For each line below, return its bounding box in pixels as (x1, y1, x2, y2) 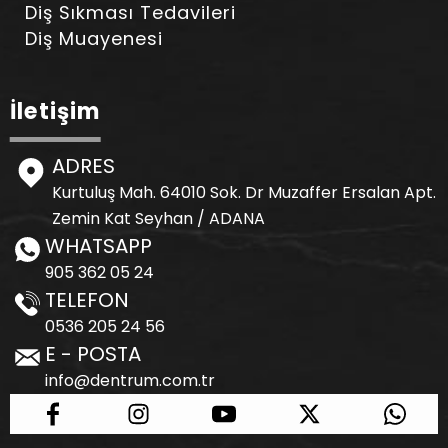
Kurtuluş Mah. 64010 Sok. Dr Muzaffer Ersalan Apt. (51, 181, 436, 205)
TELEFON (45, 286, 129, 315)
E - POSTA (45, 340, 141, 369)
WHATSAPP (45, 232, 152, 261)
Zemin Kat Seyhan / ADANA (51, 207, 265, 231)
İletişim (10, 96, 101, 128)
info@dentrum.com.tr (45, 369, 215, 393)
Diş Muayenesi (25, 26, 163, 52)
